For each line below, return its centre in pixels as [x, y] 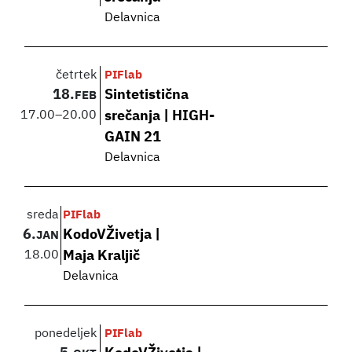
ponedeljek [66, 334]
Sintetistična [147, 95]
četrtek [77, 76]
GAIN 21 [133, 138]
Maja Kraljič [102, 257]
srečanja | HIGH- [160, 117]
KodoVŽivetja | [112, 235]
